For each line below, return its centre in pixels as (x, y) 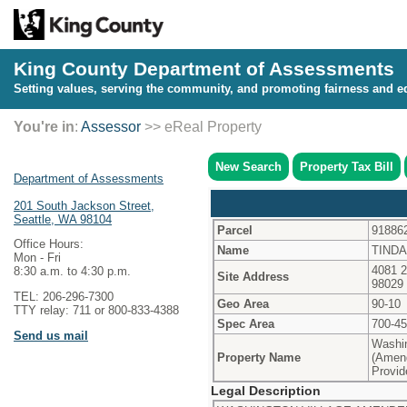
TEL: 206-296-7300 (64, 297)
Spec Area (246, 323)
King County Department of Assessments (204, 68)
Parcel (235, 230)
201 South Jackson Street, (84, 205)
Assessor (111, 126)
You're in (44, 126)
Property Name (259, 357)
